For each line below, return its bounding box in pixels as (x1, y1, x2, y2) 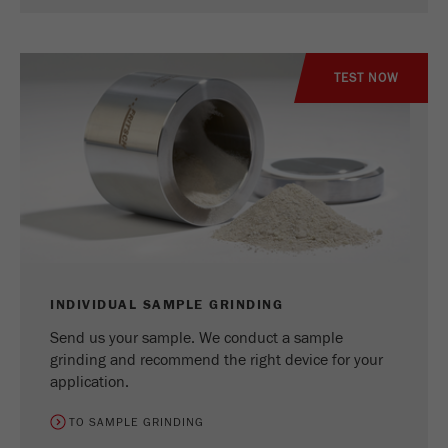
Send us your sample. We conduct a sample (50, 329, 343, 348)
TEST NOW (334, 70, 400, 87)
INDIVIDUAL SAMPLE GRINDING (50, 297, 283, 314)
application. (50, 373, 129, 392)
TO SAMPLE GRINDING (69, 415, 205, 430)
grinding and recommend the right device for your (50, 351, 383, 370)
